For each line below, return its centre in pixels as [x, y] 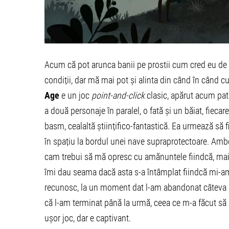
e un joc [75, 96]
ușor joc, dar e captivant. [88, 218]
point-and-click [118, 96]
